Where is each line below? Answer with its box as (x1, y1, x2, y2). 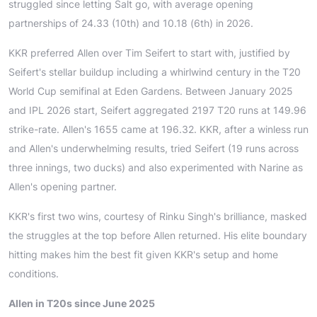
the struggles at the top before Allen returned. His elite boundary (8, 229, 307, 242)
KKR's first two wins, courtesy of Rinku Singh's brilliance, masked (8, 210, 307, 223)
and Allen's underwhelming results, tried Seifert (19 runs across (8, 142, 299, 155)
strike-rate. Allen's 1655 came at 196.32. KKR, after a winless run (8, 123, 309, 136)
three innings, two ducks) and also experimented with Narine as (8, 161, 303, 174)
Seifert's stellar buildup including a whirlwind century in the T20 (8, 66, 301, 79)
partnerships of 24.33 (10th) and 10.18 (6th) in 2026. (8, 17, 253, 30)
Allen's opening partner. (8, 180, 117, 193)
